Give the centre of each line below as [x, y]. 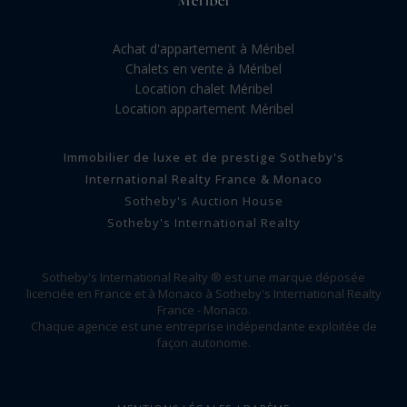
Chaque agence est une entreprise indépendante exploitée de [203, 327]
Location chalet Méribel [203, 89]
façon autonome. [203, 343]
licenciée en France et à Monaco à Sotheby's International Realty [203, 294]
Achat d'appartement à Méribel [203, 49]
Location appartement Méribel [203, 109]
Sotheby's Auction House [203, 201]
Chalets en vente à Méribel [203, 69]
